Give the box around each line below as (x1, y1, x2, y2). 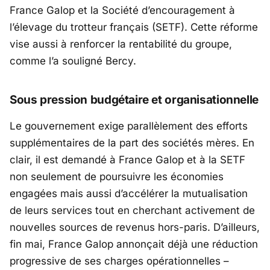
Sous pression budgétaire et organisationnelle (10, 93, 259, 107)
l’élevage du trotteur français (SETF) (10, 21, 184, 34)
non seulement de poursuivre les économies (10, 170, 224, 183)
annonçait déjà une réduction (113, 237, 258, 250)
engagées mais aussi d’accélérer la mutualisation (10, 187, 248, 199)
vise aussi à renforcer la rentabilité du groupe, (10, 38, 232, 51)
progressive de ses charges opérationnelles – (10, 254, 229, 267)
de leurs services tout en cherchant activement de (10, 204, 255, 216)
